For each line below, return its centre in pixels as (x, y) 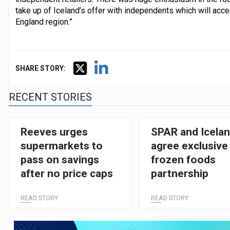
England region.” (44, 22)
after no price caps (66, 174)
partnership (180, 174)
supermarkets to (61, 146)
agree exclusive (190, 146)
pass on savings (60, 160)
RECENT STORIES (50, 97)
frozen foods (184, 160)
